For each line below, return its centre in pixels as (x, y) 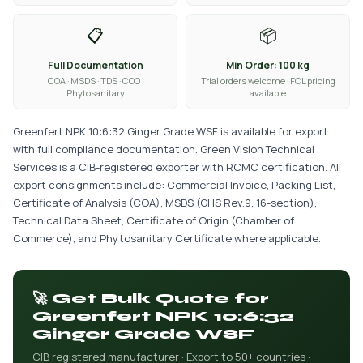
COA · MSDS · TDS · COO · (95, 81)
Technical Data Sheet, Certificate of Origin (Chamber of (154, 220)
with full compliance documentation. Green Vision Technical (164, 149)
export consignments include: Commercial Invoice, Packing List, (174, 185)
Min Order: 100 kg (268, 65)
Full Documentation (95, 65)
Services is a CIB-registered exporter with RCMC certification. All (177, 167)
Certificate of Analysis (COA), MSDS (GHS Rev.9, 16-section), (165, 203)
